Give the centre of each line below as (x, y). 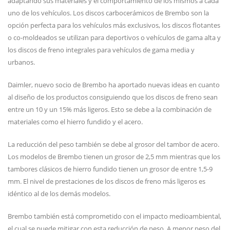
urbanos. (21, 62)
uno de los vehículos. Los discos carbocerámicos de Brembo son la (108, 13)
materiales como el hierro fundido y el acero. (75, 122)
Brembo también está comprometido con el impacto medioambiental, (114, 216)
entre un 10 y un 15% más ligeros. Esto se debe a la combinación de (110, 110)
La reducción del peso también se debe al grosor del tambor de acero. (113, 145)
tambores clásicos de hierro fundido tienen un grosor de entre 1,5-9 (110, 169)
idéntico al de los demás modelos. (59, 194)
